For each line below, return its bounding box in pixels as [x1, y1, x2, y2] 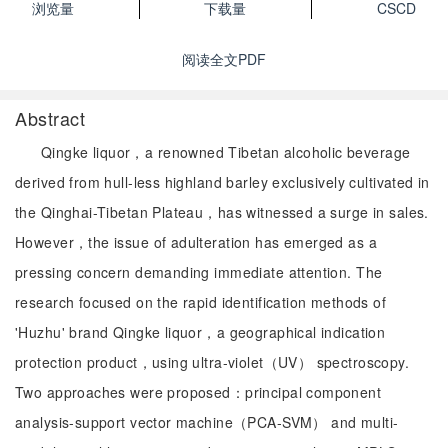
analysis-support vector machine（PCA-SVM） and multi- [15, 412, 399, 432]
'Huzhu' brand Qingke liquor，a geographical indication [15, 322, 386, 342]
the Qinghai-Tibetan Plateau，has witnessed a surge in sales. [15, 202, 429, 222]
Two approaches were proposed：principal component [15, 382, 382, 402]
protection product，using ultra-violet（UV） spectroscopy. [15, 352, 410, 372]
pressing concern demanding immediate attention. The [15, 262, 383, 282]
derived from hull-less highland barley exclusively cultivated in [15, 172, 430, 192]
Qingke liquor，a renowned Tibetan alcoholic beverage [41, 142, 411, 162]
